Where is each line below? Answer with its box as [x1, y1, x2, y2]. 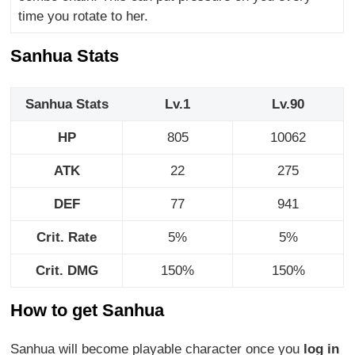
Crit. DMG [35, 263, 98, 279]
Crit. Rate [36, 230, 97, 246]
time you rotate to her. [17, 8, 148, 24]
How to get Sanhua [10, 300, 165, 321]
